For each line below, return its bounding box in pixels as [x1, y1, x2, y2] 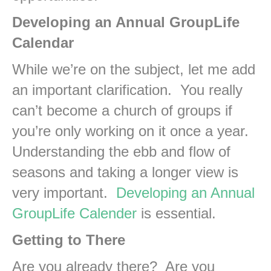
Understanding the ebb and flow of [12, 143, 230, 160]
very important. [12, 184, 116, 201]
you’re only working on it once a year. [12, 123, 253, 140]
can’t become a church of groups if [12, 102, 232, 119]
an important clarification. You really [12, 82, 243, 99]
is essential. [137, 205, 216, 222]
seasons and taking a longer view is [12, 164, 238, 181]
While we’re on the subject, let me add [12, 61, 255, 78]
